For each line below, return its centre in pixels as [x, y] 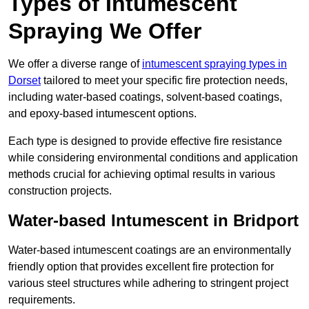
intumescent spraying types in [215, 64]
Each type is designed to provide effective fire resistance [145, 141]
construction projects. [60, 191]
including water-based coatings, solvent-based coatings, [145, 97]
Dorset [24, 81]
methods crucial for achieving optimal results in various [142, 175]
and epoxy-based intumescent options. [102, 114]
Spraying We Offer [105, 31]
